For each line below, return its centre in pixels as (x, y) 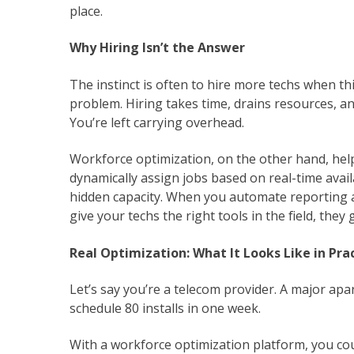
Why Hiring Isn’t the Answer (157, 48)
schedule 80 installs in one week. (165, 308)
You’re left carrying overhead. (157, 122)
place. (86, 11)
